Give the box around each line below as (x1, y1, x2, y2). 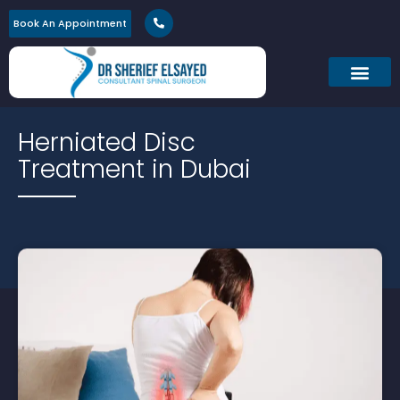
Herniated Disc (18, 125, 196, 161)
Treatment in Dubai (18, 152, 251, 187)
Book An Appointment (13, 15, 127, 30)
